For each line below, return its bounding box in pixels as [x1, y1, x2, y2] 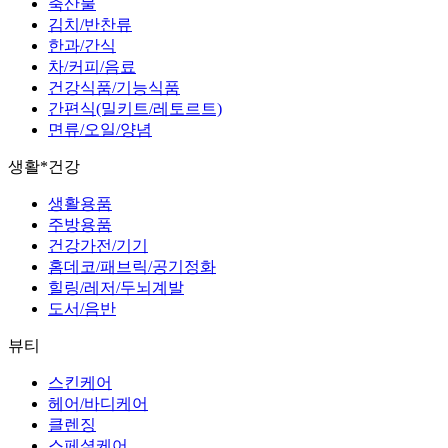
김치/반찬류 [48, 16, 132, 34]
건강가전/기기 [48, 237, 148, 255]
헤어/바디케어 [48, 395, 148, 413]
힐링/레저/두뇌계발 [48, 279, 184, 297]
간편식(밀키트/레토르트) [48, 100, 222, 118]
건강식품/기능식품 [48, 79, 180, 97]
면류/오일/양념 [48, 121, 152, 139]
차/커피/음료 [48, 58, 136, 76]
